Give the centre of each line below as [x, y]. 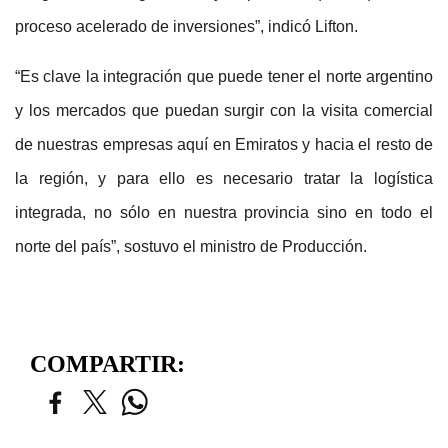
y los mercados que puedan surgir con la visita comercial [224, 111]
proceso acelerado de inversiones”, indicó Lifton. [186, 27]
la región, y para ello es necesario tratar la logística [224, 179]
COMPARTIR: [107, 364]
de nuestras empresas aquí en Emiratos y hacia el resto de [224, 145]
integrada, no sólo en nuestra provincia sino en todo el [224, 213]
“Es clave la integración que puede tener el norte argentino [224, 77]
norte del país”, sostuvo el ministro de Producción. [191, 247]
